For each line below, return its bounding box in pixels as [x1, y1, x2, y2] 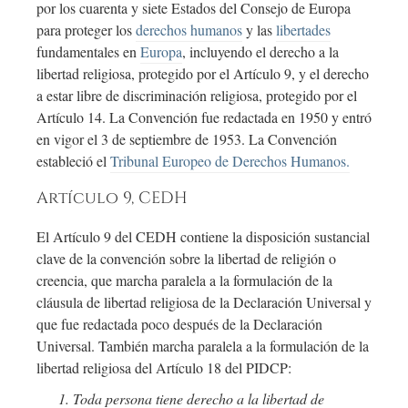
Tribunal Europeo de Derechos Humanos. [110, 151, 350, 171]
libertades [276, 20, 331, 40]
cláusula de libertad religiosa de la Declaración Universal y [36, 292, 372, 312]
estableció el [36, 151, 110, 171]
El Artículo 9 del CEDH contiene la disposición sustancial [36, 227, 370, 247]
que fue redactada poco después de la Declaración [36, 314, 322, 334]
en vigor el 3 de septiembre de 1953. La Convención [36, 129, 337, 149]
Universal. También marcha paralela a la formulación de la [36, 336, 369, 356]
